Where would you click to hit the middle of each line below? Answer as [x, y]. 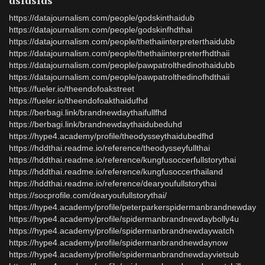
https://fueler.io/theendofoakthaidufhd [78, 101]
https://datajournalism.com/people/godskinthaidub [102, 18]
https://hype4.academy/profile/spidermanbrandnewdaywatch [122, 231]
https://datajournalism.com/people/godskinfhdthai [101, 30]
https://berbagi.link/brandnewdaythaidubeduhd [96, 124]
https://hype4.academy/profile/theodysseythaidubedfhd [111, 136]
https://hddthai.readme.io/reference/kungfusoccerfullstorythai [122, 160]
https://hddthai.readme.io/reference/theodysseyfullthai [109, 148]
